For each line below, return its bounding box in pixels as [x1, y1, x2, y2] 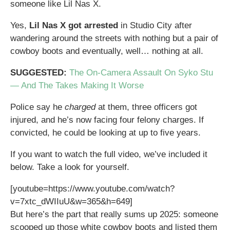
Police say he [10, 102, 65, 112]
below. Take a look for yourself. [10, 162, 129, 172]
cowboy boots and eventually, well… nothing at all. [10, 46, 203, 56]
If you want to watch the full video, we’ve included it [10, 149, 207, 159]
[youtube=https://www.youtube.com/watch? [10, 183, 175, 194]
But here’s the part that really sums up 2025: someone [10, 209, 218, 219]
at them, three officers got [95, 102, 197, 112]
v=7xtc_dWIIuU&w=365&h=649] [10, 196, 132, 206]
